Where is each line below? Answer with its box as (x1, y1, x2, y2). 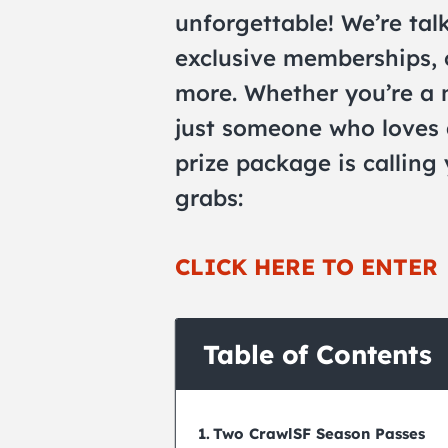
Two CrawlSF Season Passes (213, 423, 426, 443)
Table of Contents (202, 337, 432, 370)
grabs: (174, 184, 243, 213)
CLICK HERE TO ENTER (174, 252, 438, 281)
